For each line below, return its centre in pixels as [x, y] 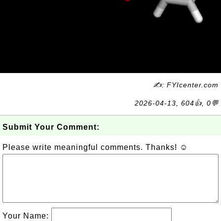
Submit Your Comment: [51, 127]
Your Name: [27, 216]
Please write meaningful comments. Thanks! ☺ [95, 147]
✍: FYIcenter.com [186, 85]
